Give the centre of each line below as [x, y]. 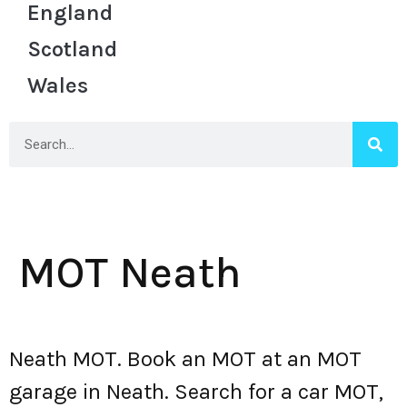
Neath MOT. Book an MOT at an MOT [185, 359]
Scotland [72, 49]
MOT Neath [130, 273]
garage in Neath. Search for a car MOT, [196, 392]
